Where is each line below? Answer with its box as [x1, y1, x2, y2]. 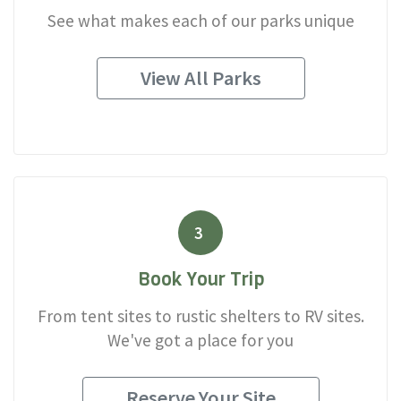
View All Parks [140, 64, 261, 90]
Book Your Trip [137, 267, 264, 293]
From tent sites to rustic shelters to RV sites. [37, 305, 364, 328]
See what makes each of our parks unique [47, 9, 354, 31]
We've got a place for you [107, 329, 294, 352]
